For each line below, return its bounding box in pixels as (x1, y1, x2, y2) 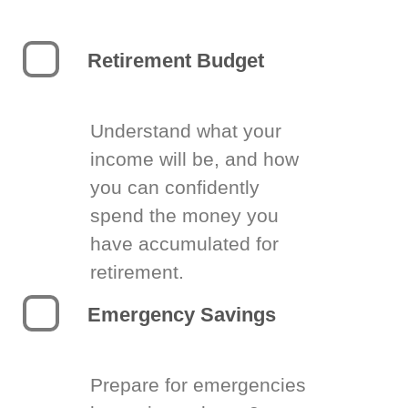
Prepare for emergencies (90, 374, 306, 395)
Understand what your (90, 120, 281, 141)
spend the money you (90, 205, 279, 226)
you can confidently (90, 177, 260, 198)
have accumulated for (90, 233, 279, 254)
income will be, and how (90, 148, 299, 169)
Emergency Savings (87, 303, 276, 326)
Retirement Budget (87, 49, 264, 72)
